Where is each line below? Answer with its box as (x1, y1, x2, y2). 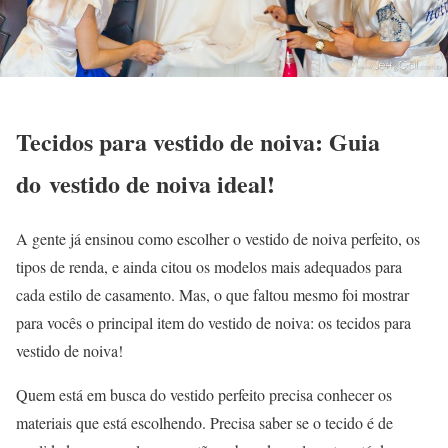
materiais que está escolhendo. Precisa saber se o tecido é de (16, 411, 393, 433)
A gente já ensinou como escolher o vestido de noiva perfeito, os (16, 227, 420, 249)
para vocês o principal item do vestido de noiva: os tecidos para (16, 311, 411, 333)
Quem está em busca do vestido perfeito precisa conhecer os (16, 383, 392, 405)
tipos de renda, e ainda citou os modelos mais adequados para (16, 255, 402, 277)
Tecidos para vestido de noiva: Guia (16, 123, 380, 159)
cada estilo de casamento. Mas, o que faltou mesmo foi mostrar (16, 283, 409, 305)
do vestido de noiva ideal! (16, 165, 275, 201)
